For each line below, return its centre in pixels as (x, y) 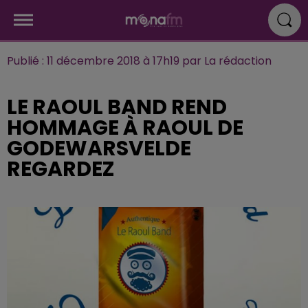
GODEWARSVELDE (99, 148)
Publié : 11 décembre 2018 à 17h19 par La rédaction (139, 61)
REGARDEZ (61, 169)
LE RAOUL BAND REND (117, 107)
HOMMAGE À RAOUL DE (125, 128)
